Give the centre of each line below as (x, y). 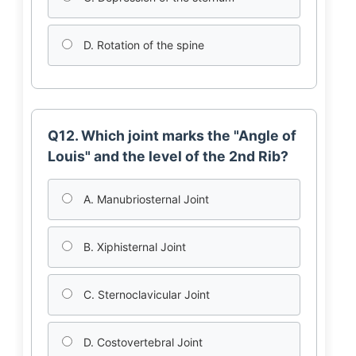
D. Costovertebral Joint (141, 342)
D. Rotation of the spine (142, 45)
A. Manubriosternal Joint (144, 199)
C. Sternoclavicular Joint (145, 294)
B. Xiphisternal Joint (133, 247)
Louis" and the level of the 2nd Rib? (168, 156)
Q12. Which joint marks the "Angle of (172, 135)
